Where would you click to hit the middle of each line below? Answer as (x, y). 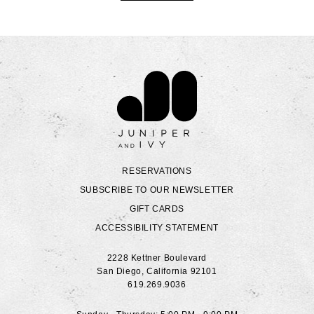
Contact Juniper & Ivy (250, 76)
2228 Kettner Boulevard (157, 258)
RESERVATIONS (157, 171)
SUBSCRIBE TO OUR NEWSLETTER (157, 190)
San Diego (119, 271)
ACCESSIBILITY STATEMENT (157, 227)
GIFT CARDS (157, 209)
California (167, 271)
